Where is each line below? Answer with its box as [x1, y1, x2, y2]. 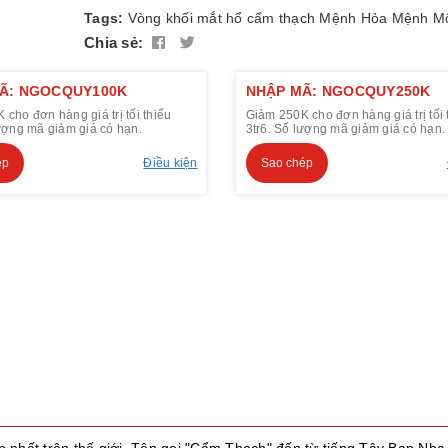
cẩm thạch [246, 10, 315, 26]
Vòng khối [127, 10, 193, 26]
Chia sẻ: [84, 34, 143, 51]
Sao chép [260, 156, 313, 170]
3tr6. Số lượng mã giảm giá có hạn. [245, 122, 446, 136]
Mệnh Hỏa [319, 10, 388, 26]
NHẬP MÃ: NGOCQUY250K [245, 83, 431, 99]
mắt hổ [197, 10, 243, 26]
